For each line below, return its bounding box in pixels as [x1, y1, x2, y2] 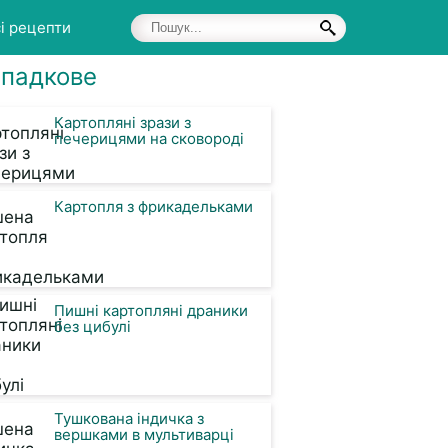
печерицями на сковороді [54, 129, 244, 148]
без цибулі [54, 317, 131, 336]
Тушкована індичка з [54, 409, 204, 428]
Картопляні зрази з [54, 113, 191, 132]
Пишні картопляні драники [54, 301, 248, 320]
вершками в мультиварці [54, 425, 234, 444]
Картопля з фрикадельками [54, 197, 253, 216]
